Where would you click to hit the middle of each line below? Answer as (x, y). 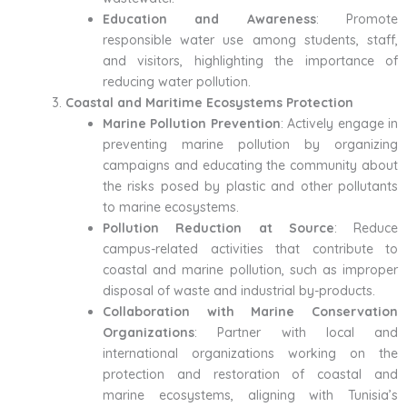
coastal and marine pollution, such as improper (250, 269)
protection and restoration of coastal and (250, 374)
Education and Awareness (209, 19)
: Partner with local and (296, 332)
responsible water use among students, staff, (250, 40)
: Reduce (366, 228)
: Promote (357, 19)
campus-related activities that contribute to (250, 248)
